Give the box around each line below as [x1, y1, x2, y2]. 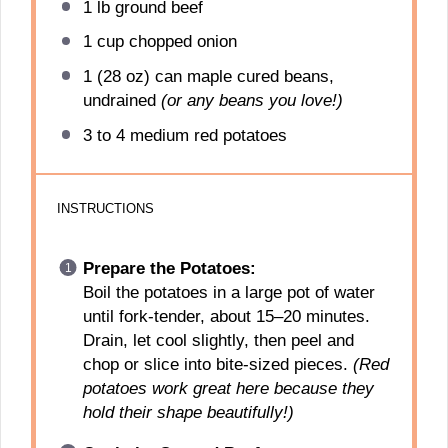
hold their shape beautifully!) [82, 403, 294, 423]
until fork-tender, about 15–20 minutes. [82, 307, 370, 327]
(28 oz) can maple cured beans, [91, 67, 334, 86]
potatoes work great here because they [82, 379, 374, 399]
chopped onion [123, 32, 237, 52]
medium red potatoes [124, 125, 287, 145]
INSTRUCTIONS [57, 200, 155, 216]
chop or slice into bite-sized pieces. [82, 355, 353, 375]
